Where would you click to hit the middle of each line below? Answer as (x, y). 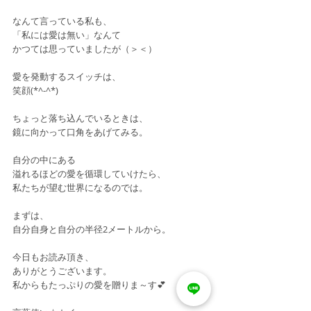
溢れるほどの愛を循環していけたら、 (89, 174)
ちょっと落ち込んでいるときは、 (80, 118)
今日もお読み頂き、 (53, 257)
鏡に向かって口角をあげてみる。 (80, 132)
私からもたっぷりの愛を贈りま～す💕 (89, 285)
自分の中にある (44, 160)
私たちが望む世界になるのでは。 (80, 187)
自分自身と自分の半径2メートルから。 (92, 229)
